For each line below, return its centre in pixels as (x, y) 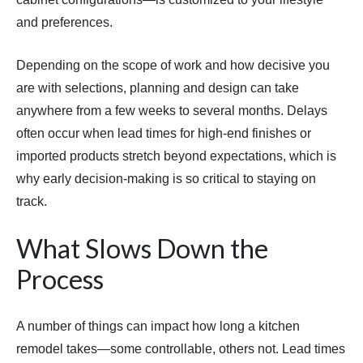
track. (32, 202)
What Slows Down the (142, 249)
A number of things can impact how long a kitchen (158, 327)
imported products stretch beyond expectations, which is (176, 156)
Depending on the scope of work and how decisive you (173, 66)
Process (60, 280)
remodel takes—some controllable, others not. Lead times (181, 349)
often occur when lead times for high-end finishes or (164, 134)
